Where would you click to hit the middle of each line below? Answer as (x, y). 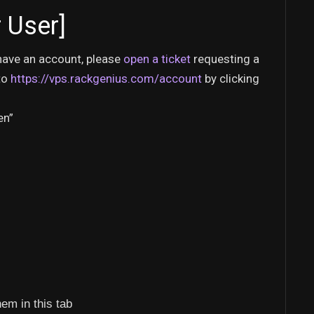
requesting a (225, 59)
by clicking (231, 78)
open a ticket (157, 59)
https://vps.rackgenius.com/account (106, 78)
